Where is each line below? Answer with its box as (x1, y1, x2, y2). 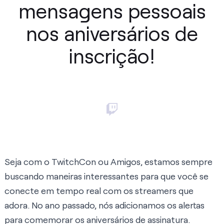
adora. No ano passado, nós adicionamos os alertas (4, 199, 204, 211)
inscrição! (69, 43, 155, 67)
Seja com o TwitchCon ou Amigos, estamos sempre (4, 156, 212, 167)
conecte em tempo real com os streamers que (4, 185, 193, 196)
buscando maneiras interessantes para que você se (4, 170, 208, 182)
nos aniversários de (26, 20, 198, 45)
